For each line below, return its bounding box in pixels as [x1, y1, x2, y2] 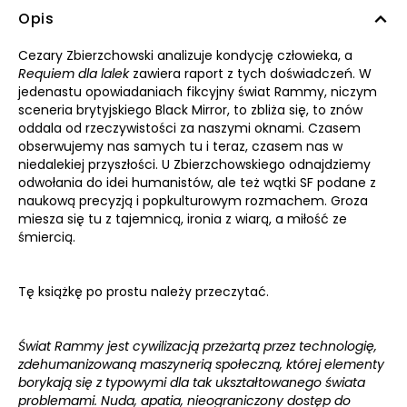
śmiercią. [18, 228, 75, 246]
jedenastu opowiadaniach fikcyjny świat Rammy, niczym [18, 83, 377, 101]
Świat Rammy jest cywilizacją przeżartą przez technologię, [18, 337, 377, 355]
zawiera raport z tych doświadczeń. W [129, 65, 372, 83]
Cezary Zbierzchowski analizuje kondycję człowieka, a [18, 46, 352, 65]
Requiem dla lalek [18, 65, 129, 83]
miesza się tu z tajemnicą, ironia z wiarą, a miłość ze [18, 210, 347, 228]
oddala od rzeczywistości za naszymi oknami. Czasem [18, 119, 361, 137]
